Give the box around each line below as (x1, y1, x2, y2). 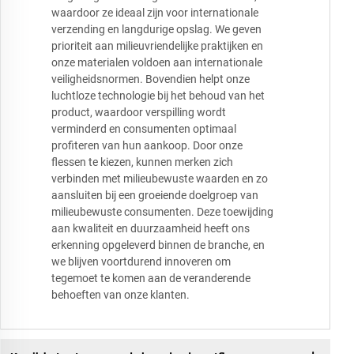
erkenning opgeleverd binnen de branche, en (51, 239, 265, 252)
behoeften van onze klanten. (51, 288, 190, 302)
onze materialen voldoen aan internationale (51, 56, 262, 70)
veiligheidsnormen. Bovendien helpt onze (51, 73, 250, 86)
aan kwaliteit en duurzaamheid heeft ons (51, 222, 250, 235)
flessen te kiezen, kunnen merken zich (51, 156, 233, 169)
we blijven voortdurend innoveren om (51, 255, 231, 269)
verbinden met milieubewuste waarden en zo (51, 172, 268, 186)
